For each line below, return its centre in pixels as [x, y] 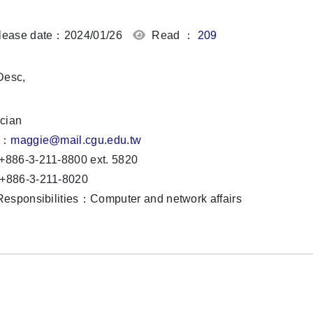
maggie [30, 140]
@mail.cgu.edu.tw [95, 140]
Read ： [173, 36]
